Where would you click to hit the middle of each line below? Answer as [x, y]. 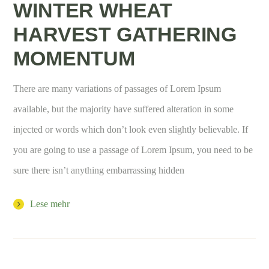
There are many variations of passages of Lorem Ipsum [117, 88]
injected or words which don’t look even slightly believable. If [131, 129]
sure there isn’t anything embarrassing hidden [99, 170]
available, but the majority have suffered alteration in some [124, 109]
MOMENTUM [74, 58]
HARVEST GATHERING [125, 34]
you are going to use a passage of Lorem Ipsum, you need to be [133, 150]
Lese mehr [50, 204]
